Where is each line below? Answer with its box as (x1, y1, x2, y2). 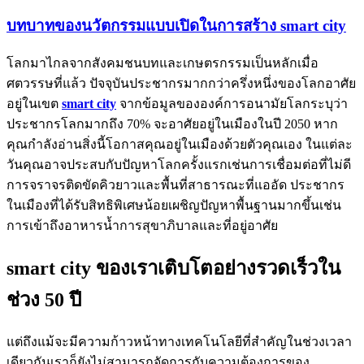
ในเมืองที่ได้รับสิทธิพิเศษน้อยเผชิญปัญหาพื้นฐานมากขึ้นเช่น (6, 198, 341, 213)
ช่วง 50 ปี (6, 288, 81, 310)
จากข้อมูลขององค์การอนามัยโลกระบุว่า (116, 97, 348, 111)
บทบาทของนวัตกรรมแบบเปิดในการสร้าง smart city (6, 17, 346, 35)
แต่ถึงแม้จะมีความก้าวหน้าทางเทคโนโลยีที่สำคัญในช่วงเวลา (6, 334, 352, 349)
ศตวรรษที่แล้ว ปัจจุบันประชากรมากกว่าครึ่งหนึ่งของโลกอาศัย (6, 76, 356, 91)
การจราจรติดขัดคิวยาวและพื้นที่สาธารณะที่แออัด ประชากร (6, 178, 344, 193)
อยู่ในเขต (6, 97, 62, 111)
